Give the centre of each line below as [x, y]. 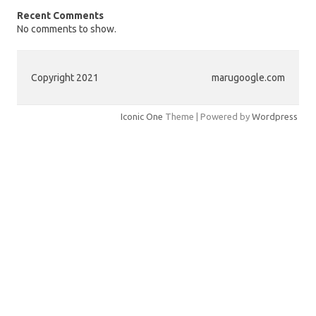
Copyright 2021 [65, 77]
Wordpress [275, 116]
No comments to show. [67, 29]
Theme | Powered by [207, 116]
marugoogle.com [248, 77]
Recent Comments [60, 15]
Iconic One [142, 116]
